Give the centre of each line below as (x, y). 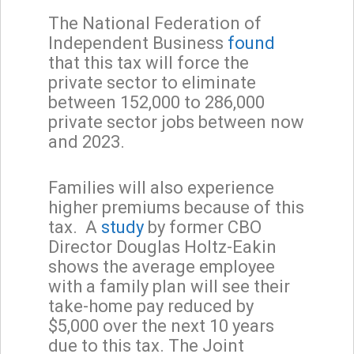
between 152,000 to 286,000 (156, 102)
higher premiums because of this (176, 207)
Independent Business (138, 43)
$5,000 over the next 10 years (161, 326)
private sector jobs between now (176, 122)
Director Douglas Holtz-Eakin (162, 247)
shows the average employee (162, 266)
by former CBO (203, 227)
